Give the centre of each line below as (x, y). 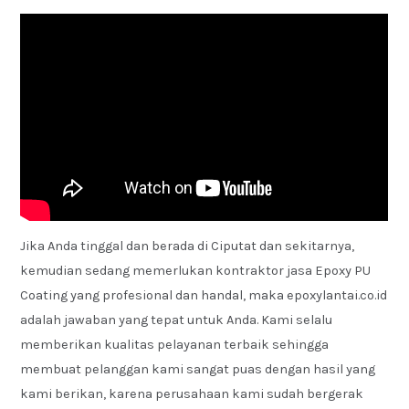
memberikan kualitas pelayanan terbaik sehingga (175, 345)
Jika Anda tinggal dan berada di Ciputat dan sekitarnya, (188, 246)
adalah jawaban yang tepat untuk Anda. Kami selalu (177, 320)
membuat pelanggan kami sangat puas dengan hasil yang (198, 370)
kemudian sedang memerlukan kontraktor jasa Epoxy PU (196, 271)
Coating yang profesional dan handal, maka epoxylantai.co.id (204, 296)
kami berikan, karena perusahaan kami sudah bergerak (192, 394)
